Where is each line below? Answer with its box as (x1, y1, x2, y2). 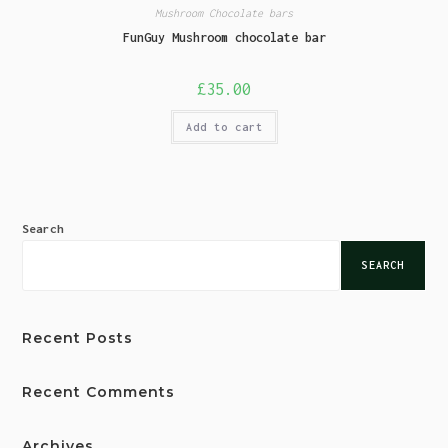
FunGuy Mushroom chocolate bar (122, 30, 326, 45)
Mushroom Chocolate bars (155, 7, 293, 19)
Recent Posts (22, 328, 134, 347)
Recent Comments (22, 382, 176, 401)
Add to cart (185, 121, 263, 133)
